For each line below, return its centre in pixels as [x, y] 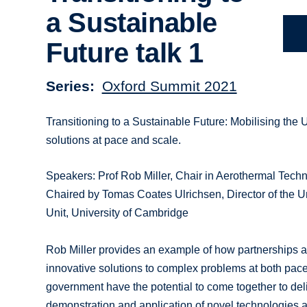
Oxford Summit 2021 [169, 86]
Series [68, 86]
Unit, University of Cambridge [118, 212]
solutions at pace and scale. [114, 140]
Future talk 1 [125, 53]
